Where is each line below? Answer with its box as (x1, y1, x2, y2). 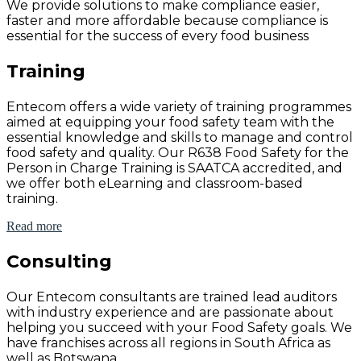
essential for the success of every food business (6, 27, 309, 44)
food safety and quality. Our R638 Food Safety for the (6, 144, 349, 160)
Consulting (6, 250, 112, 272)
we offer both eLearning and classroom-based (6, 175, 303, 191)
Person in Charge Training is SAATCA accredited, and (6, 160, 342, 176)
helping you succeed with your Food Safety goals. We (6, 319, 352, 335)
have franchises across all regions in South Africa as (6, 334, 330, 351)
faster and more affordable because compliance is (6, 12, 328, 28)
